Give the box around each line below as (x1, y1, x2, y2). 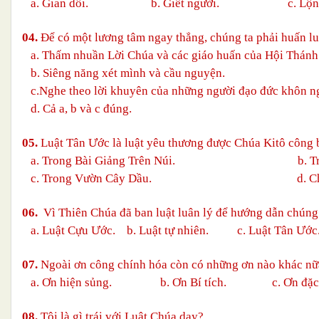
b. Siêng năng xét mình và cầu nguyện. (22, 66, 225, 80)
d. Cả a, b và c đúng (22, 101, 129, 115)
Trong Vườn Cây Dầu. (42, 171, 288, 185)
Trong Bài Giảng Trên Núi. (42, 153, 289, 167)
